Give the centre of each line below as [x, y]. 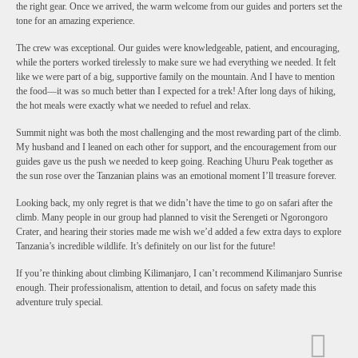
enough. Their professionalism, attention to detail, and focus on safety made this [166, 288]
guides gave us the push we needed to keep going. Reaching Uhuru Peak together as [175, 162]
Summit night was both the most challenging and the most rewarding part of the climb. [179, 133]
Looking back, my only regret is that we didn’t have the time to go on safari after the [174, 203]
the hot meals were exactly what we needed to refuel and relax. [133, 106]
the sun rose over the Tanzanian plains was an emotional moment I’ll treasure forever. [176, 176]
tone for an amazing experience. [76, 21]
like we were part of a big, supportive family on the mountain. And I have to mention [175, 77]
